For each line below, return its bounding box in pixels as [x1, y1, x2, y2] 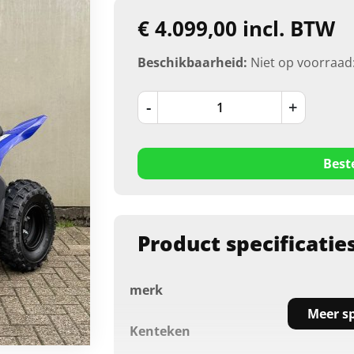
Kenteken [130, 322, 191, 340]
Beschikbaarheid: [137, 53, 248, 71]
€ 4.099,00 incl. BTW [137, 13, 336, 43]
